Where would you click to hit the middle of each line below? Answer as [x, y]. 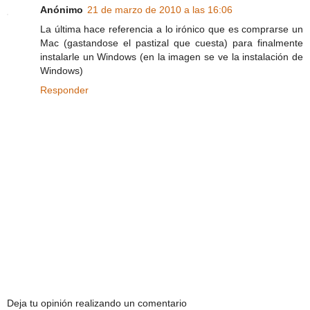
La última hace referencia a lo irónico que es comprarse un [172, 29]
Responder [64, 90]
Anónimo [62, 10]
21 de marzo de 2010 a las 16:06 [160, 10]
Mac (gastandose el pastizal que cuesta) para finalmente [172, 43]
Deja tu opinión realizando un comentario [97, 303]
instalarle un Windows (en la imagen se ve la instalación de [172, 57]
